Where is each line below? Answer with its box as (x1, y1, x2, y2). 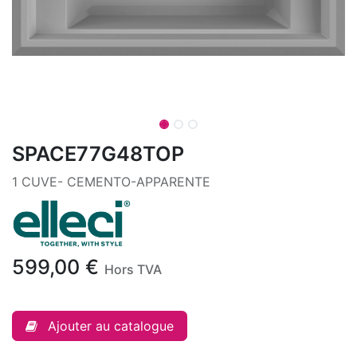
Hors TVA (104, 261, 162, 277)
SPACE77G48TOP (12, 142, 184, 166)
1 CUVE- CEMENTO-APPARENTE (12, 174, 210, 190)
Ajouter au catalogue (48, 317, 174, 334)
